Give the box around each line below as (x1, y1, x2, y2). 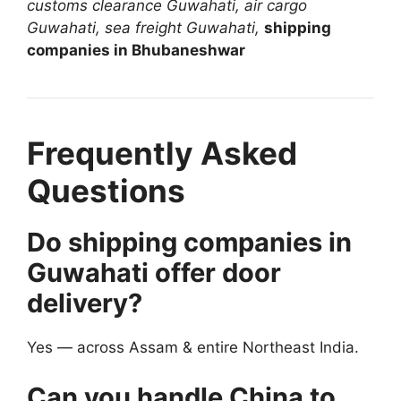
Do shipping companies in (27, 226, 352, 258)
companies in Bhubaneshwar (27, 41, 245, 59)
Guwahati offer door (27, 257, 281, 288)
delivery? (27, 287, 142, 319)
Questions (27, 172, 185, 209)
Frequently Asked (27, 134, 297, 172)
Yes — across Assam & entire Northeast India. (27, 338, 359, 356)
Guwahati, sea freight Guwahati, (27, 19, 264, 37)
